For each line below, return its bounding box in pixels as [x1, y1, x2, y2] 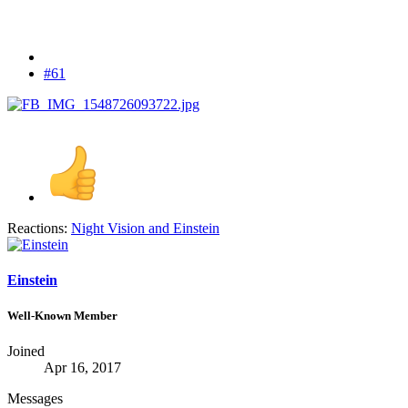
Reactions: [7, 219, 67, 236]
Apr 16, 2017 [44, 360, 121, 376]
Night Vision [71, 219, 145, 236]
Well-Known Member [7, 309, 117, 323]
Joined [7, 343, 45, 360]
